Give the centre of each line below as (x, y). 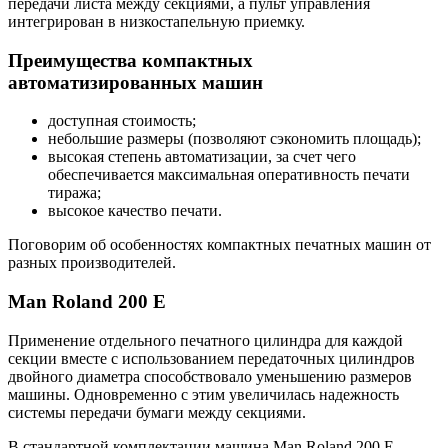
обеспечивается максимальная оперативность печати (229, 175)
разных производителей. (92, 263)
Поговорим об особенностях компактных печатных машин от (219, 245)
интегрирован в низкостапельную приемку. (156, 21)
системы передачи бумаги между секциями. (157, 412)
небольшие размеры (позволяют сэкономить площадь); (234, 139)
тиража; (74, 193)
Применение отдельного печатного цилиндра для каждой (205, 340)
